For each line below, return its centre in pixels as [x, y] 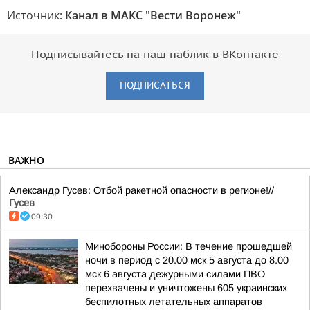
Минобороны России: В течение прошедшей [189, 246]
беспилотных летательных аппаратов [174, 302]
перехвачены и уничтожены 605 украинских [186, 288]
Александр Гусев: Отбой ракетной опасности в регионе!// [142, 190]
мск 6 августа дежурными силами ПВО [175, 274]
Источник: [36, 15]
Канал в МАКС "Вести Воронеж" [153, 15]
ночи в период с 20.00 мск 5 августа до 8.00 [187, 260]
